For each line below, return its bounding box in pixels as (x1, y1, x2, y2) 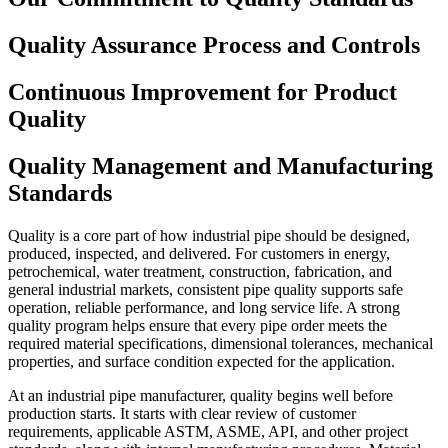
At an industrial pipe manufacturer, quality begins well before (8, 386, 393, 404)
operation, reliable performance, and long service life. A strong (8, 298, 400, 316)
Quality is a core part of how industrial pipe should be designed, (8, 226, 410, 244)
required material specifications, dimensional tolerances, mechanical (8, 334, 433, 352)
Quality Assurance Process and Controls (8, 31, 420, 58)
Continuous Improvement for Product (8, 78, 397, 105)
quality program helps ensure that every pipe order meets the (8, 316, 387, 334)
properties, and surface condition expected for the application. (8, 352, 395, 370)
